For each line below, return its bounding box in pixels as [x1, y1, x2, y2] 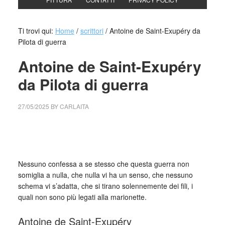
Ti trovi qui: [18, 26, 55, 36]
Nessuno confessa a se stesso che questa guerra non [18, 159, 189, 169]
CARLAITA [59, 102, 89, 110]
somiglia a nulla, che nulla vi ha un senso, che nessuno [18, 170, 193, 180]
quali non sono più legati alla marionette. [18, 192, 147, 202]
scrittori [80, 26, 103, 36]
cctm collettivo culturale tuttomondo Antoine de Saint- [18, 124, 187, 134]
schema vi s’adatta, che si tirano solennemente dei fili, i [18, 181, 193, 191]
